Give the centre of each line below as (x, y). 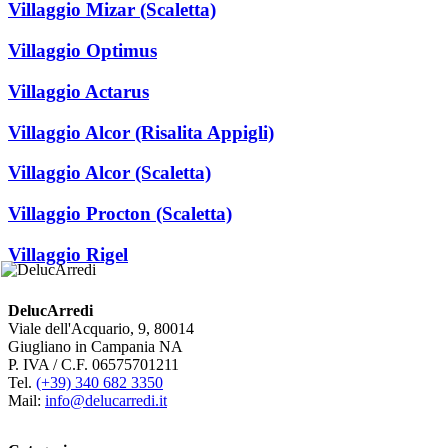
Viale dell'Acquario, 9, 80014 (101, 329)
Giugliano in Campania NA (95, 347)
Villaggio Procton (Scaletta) (120, 214)
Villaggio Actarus (78, 91)
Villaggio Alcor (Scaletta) (109, 173)
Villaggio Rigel (68, 254)
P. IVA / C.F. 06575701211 (93, 365)
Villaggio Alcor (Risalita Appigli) (141, 132)
